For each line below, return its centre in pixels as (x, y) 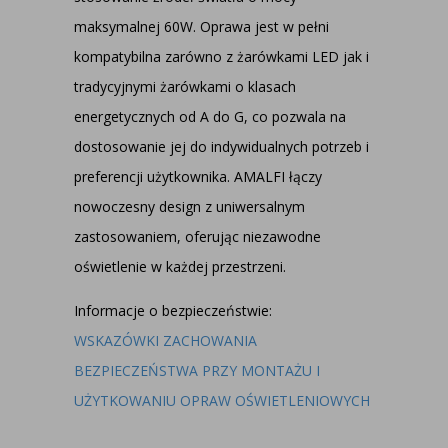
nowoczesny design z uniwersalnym (189, 206)
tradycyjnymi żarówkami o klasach (185, 86)
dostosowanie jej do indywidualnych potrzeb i (221, 146)
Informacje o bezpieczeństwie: (173, 310)
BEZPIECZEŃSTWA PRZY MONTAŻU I (197, 370)
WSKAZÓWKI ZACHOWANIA (165, 340)
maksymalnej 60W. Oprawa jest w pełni (201, 26)
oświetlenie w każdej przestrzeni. (180, 266)
